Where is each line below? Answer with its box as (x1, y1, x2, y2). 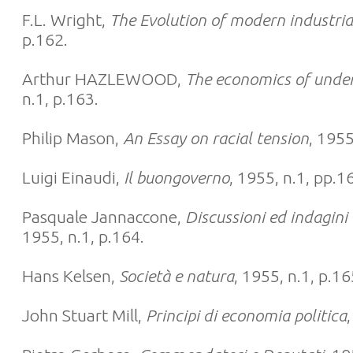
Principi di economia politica (146, 306, 347, 325)
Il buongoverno (124, 168, 229, 187)
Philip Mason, (22, 128, 123, 147)
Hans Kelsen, (22, 266, 115, 285)
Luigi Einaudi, (22, 168, 124, 187)
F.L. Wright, (22, 10, 110, 29)
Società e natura (115, 266, 234, 285)
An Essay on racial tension (123, 128, 309, 147)
